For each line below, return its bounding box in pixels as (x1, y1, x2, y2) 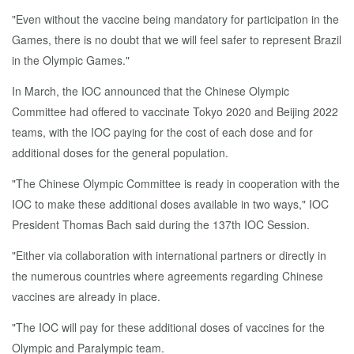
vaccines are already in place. (12, 288, 160, 304)
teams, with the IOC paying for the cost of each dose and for (12, 124, 313, 140)
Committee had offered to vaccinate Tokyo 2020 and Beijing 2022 (12, 104, 338, 119)
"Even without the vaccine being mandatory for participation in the (12, 11, 339, 27)
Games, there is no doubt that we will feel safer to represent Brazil (12, 32, 341, 47)
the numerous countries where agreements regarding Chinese (12, 268, 323, 284)
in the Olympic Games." (12, 52, 130, 68)
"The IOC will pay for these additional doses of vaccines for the (12, 319, 325, 335)
